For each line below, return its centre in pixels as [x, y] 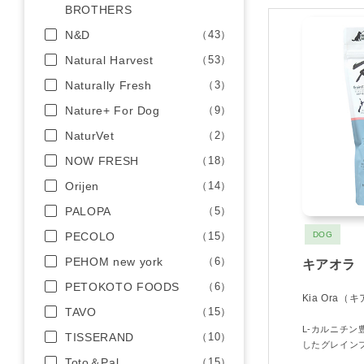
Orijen [82, 186]
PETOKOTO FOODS [123, 287]
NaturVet [90, 136]
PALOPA [88, 211]
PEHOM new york [115, 262]
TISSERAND [100, 337]
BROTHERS [99, 10]
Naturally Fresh [108, 85]
